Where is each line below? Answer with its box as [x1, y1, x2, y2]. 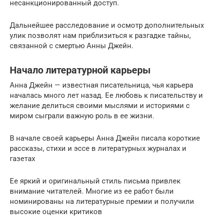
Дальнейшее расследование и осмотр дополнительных [10, 20, 204, 30]
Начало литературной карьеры [10, 65, 151, 76]
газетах [10, 154, 35, 163]
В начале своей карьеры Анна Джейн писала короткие [10, 133, 200, 143]
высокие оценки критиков [10, 207, 102, 216]
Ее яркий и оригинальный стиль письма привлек [10, 176, 181, 185]
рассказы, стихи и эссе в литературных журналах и [10, 144, 186, 153]
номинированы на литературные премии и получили [10, 197, 194, 206]
